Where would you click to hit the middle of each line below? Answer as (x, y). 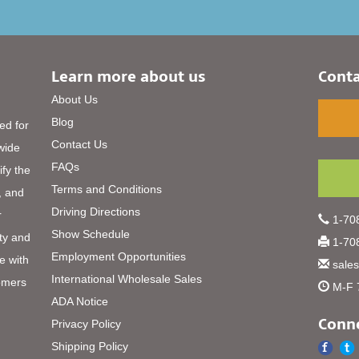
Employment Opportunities (119, 256)
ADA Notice (80, 301)
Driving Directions (96, 211)
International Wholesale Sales (127, 278)
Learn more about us (129, 77)
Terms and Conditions (107, 189)
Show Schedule (91, 234)
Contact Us (80, 144)
